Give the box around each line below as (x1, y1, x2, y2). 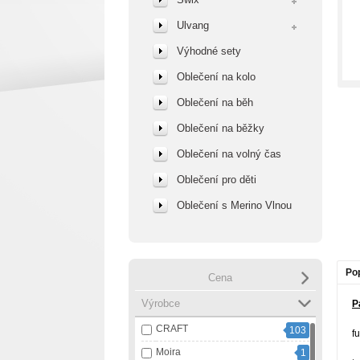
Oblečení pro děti (177, 174, 256, 186)
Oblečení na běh (177, 96, 253, 108)
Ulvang (177, 19, 209, 31)
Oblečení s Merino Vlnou (177, 199, 292, 211)
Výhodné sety (177, 45, 241, 57)
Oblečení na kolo (177, 71, 256, 83)
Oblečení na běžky (177, 122, 264, 134)
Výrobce (141, 297, 180, 309)
